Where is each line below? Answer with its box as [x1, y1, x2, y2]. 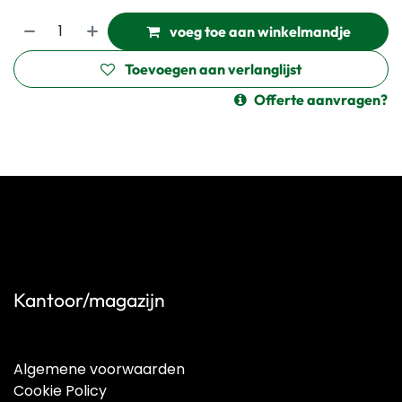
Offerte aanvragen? [254, 91, 388, 109]
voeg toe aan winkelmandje [166, 22, 351, 40]
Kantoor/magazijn [13, 288, 165, 312]
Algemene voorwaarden [13, 359, 185, 380]
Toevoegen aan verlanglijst [125, 60, 301, 78]
